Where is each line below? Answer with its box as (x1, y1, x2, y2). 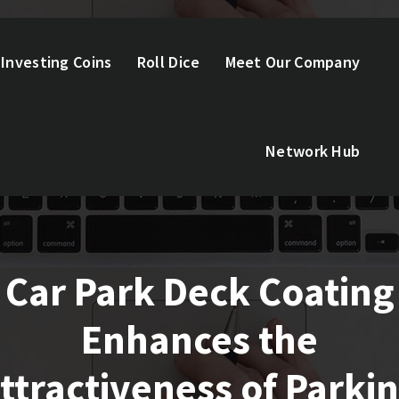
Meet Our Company (224, 52, 361, 72)
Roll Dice (136, 52, 200, 72)
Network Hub (265, 141, 361, 161)
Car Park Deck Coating (4, 266, 395, 316)
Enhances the (81, 314, 318, 364)
